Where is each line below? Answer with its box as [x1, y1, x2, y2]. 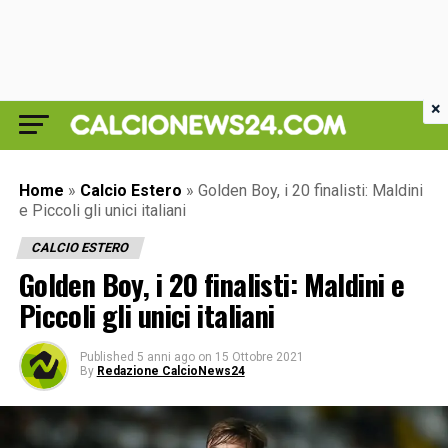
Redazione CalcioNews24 [96, 364, 245, 378]
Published [79, 350, 134, 364]
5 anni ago [136, 350, 195, 364]
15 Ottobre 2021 [214, 350, 304, 364]
